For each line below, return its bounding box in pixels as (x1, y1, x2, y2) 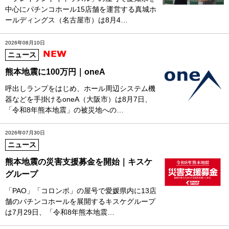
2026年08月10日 (5, 39, 45, 45)
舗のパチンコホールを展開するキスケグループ (5, 197, 155, 205)
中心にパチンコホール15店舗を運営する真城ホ (5, 5, 156, 13)
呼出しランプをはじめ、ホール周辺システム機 (5, 84, 155, 93)
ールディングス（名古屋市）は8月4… (5, 15, 128, 24)
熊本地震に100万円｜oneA (5, 67, 105, 76)
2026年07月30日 (5, 129, 45, 135)
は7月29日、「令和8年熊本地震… (5, 208, 114, 216)
